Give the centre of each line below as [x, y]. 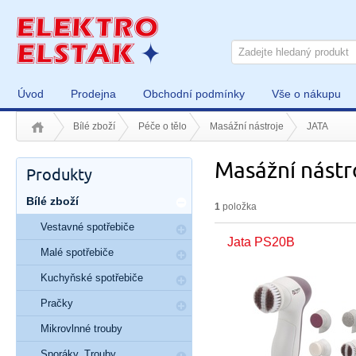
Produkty [59, 175]
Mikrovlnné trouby [81, 329]
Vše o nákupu [306, 94]
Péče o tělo [163, 126]
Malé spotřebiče [77, 252]
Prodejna [93, 94]
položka [238, 207]
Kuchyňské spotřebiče [92, 278]
